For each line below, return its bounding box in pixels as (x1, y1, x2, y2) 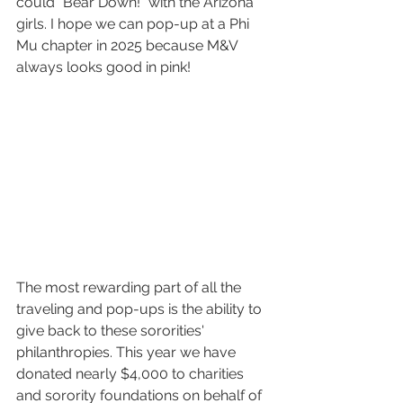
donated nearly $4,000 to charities (16, 365, 247, 382)
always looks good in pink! (16, 58, 191, 76)
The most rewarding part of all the (16, 279, 245, 296)
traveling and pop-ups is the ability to (16, 300, 265, 318)
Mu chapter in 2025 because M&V (16, 37, 241, 55)
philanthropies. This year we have (16, 344, 239, 361)
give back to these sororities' (16, 322, 208, 339)
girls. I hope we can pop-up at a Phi (16, 15, 253, 33)
